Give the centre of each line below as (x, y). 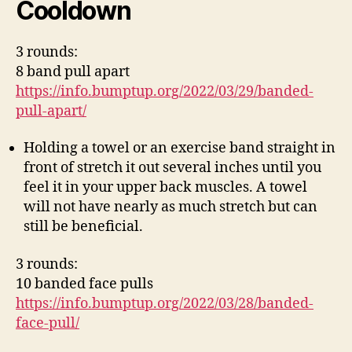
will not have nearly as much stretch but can (170, 207)
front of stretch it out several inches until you (172, 168)
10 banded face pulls (84, 284)
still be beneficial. (83, 227)
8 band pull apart (73, 71)
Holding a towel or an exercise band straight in (180, 148)
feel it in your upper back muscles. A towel (165, 187)
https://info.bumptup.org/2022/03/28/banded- (165, 303)
